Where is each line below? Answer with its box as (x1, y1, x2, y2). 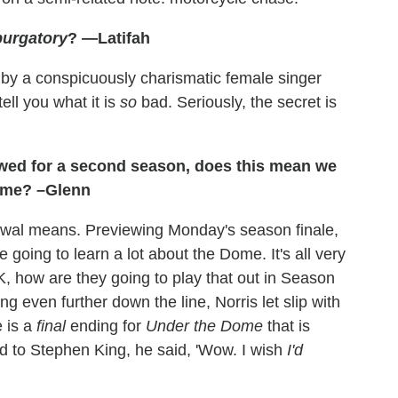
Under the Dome (146, 317, 263, 336)
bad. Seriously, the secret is (137, 93, 337, 112)
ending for (66, 317, 146, 336)
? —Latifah (68, 29, 150, 48)
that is (263, 317, 310, 336)
